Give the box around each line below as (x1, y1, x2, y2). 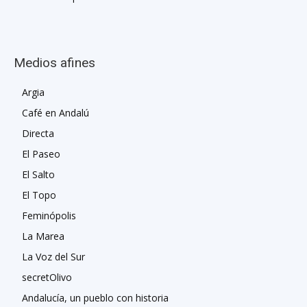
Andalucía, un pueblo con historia (22, 291, 169, 304)
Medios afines (14, 54, 95, 71)
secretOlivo (22, 270, 72, 284)
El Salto (22, 167, 55, 181)
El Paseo (22, 147, 60, 160)
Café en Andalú (22, 106, 89, 119)
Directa (22, 126, 54, 140)
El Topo (22, 188, 56, 201)
